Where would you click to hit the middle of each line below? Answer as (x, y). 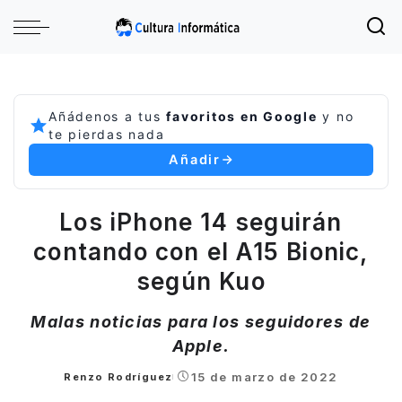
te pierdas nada (107, 134)
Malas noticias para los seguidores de (201, 322)
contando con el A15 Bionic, (201, 252)
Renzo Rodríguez (118, 377)
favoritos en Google (242, 116)
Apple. (201, 346)
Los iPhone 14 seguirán (201, 222)
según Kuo (201, 281)
